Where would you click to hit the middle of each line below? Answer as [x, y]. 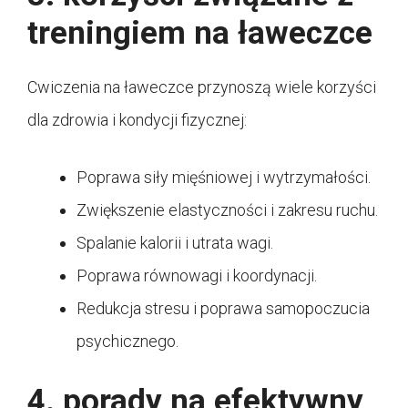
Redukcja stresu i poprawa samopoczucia [223, 309]
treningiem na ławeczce [200, 34]
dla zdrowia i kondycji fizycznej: [137, 120]
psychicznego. [127, 342]
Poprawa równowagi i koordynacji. [197, 276]
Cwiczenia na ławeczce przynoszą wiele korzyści [202, 87]
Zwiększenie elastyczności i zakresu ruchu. [227, 210]
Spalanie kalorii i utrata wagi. [175, 243]
